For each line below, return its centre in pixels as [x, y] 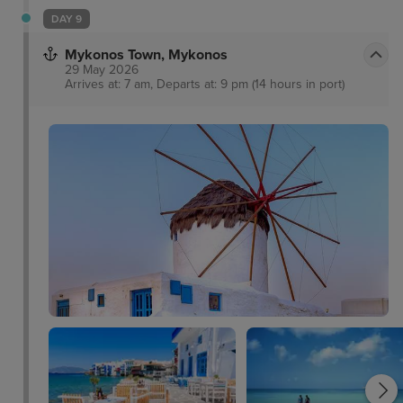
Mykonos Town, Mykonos [146, 55]
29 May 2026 [102, 70]
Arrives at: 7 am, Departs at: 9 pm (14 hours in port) [205, 85]
